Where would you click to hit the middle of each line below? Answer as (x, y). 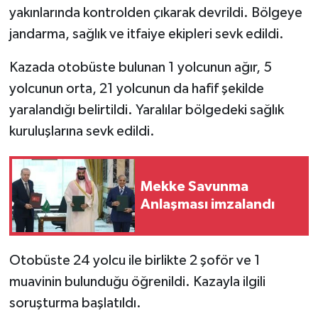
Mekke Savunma (194, 186)
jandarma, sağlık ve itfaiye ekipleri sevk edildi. (146, 34)
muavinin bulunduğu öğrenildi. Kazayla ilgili (137, 281)
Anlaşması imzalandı (208, 204)
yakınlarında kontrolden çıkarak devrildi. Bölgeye (155, 12)
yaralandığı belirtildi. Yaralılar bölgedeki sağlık (146, 110)
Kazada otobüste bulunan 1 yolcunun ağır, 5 (140, 67)
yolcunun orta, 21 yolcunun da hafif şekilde (136, 88)
